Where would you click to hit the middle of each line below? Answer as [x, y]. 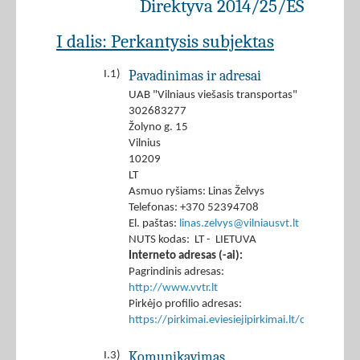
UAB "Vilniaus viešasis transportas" [213, 96]
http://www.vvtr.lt [173, 288]
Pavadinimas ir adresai [195, 76]
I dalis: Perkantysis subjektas [165, 42]
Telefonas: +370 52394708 [194, 208]
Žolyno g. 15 [158, 128]
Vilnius [145, 144]
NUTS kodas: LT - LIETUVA [192, 240]
